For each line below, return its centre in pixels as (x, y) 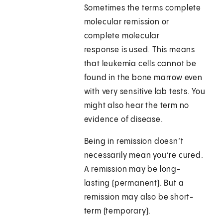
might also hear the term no (137, 106)
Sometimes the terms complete (143, 8)
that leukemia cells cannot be (140, 64)
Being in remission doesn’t (134, 142)
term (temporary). (118, 212)
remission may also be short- (139, 198)
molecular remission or (127, 22)
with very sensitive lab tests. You (145, 92)
